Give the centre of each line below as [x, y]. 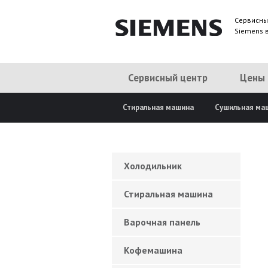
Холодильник [153, 166]
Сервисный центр [168, 78]
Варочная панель [162, 222]
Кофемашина [153, 250]
